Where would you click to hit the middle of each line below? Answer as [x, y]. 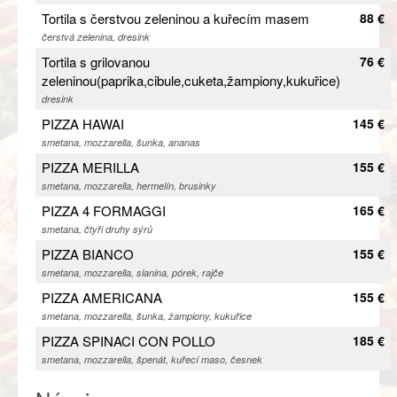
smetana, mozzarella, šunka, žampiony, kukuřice [147, 315]
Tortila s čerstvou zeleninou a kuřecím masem [175, 18]
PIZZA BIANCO [88, 253]
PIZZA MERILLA [90, 167]
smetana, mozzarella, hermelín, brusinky [129, 185]
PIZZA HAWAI [83, 123]
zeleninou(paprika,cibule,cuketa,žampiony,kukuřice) [191, 80]
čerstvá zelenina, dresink [96, 36]
